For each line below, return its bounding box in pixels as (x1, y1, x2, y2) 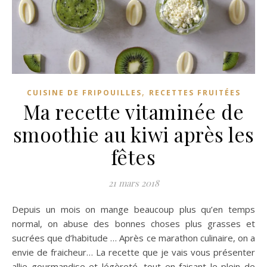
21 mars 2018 (108, 176, 159, 189)
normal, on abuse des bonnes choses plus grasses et (12, 217, 255, 229)
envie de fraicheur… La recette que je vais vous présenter (12, 246, 255, 258)
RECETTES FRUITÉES (148, 87, 241, 98)
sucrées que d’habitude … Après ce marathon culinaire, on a (12, 231, 255, 244)
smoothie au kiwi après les (13, 120, 254, 147)
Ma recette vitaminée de (23, 98, 244, 125)
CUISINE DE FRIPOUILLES (26, 87, 142, 98)
